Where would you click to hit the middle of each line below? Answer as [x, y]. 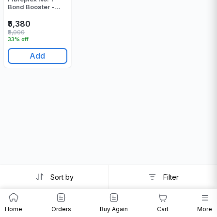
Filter [171, 177]
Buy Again [114, 209]
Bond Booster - [31, 7]
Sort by [62, 177]
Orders [61, 209]
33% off [18, 39]
